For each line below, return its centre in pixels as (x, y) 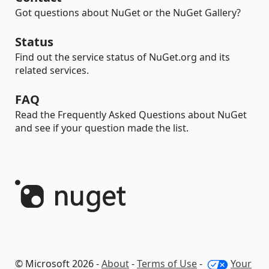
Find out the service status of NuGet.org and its (122, 57)
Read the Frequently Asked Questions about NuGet (131, 115)
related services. (52, 70)
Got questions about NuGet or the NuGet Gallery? (128, 13)
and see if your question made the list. (102, 128)
